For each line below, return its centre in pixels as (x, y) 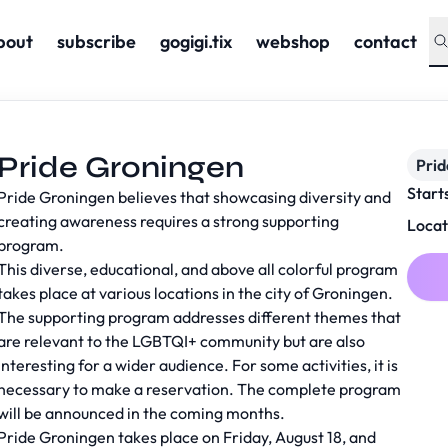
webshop (292, 41)
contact (385, 41)
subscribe (96, 41)
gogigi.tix (195, 41)
